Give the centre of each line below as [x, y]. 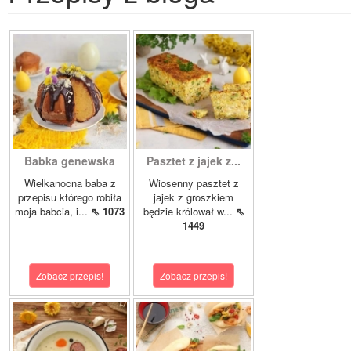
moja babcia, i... [53, 212]
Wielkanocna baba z [70, 183]
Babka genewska [70, 161]
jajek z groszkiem [194, 197]
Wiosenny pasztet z [194, 183]
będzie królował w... [189, 212]
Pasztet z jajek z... [194, 161]
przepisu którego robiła [70, 197]
